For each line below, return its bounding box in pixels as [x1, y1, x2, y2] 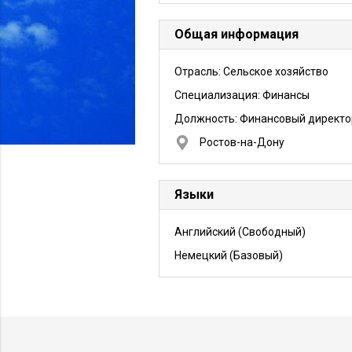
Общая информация [174, 27, 299, 42]
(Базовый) [227, 249, 283, 262]
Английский [174, 225, 236, 238]
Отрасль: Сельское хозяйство [174, 65, 328, 78]
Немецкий [174, 249, 227, 262]
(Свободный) [236, 225, 306, 238]
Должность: [174, 112, 240, 125]
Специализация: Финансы [174, 89, 310, 101]
